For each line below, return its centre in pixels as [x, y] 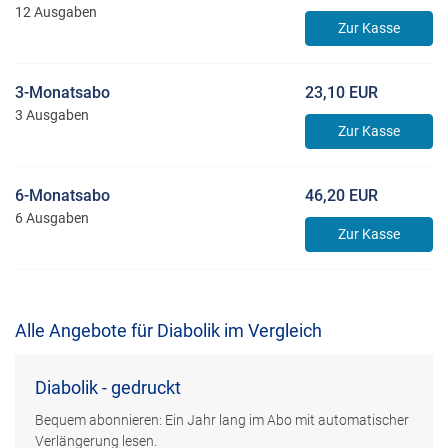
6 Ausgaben [52, 218]
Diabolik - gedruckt [108, 388]
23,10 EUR [341, 93]
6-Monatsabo [62, 196]
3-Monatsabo [62, 93]
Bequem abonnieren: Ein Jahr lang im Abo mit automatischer [222, 420]
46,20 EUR [341, 196]
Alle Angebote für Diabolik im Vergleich [168, 331]
